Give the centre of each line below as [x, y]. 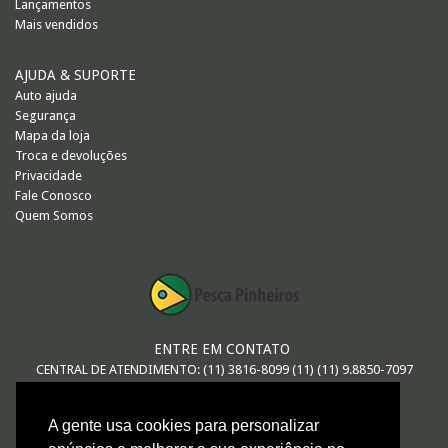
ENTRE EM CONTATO [221, 349]
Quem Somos [54, 215]
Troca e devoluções [71, 155]
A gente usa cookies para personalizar [183, 426]
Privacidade [48, 175]
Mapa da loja [52, 135]
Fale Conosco [53, 195]
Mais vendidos [56, 24]
